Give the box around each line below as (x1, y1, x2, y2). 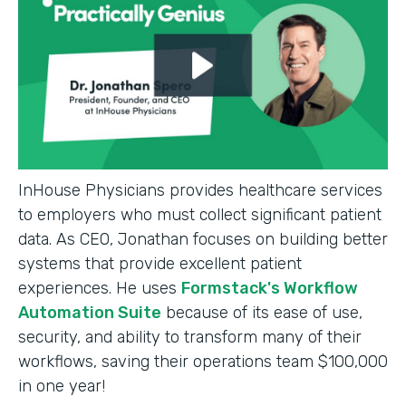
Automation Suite (18, 302, 161, 323)
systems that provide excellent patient (18, 253, 302, 274)
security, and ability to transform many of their (18, 326, 362, 347)
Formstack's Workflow (181, 277, 358, 298)
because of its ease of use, (161, 302, 362, 323)
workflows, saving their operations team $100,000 (18, 351, 388, 372)
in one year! (18, 375, 105, 396)
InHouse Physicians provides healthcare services (18, 179, 382, 200)
